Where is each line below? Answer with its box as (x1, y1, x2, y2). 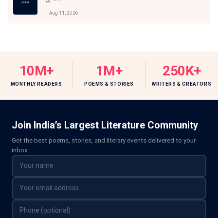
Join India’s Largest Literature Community (12, 119, 198, 131)
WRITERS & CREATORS (152, 81, 212, 87)
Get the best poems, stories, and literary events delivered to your (12, 136, 196, 144)
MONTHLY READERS (10, 81, 62, 87)
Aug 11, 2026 (49, 10, 78, 16)
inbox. (12, 145, 29, 154)
